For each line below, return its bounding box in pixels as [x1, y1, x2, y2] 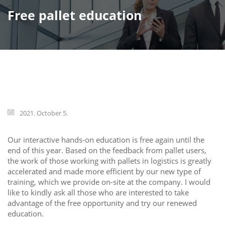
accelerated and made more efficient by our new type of [8, 166, 201, 177]
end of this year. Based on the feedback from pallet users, [8, 145, 206, 156]
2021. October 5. [18, 108, 68, 118]
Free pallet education [8, 7, 142, 24]
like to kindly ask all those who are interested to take [8, 187, 189, 198]
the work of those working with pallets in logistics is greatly [8, 156, 211, 166]
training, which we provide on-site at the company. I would [8, 177, 210, 187]
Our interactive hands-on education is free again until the [8, 135, 204, 145]
